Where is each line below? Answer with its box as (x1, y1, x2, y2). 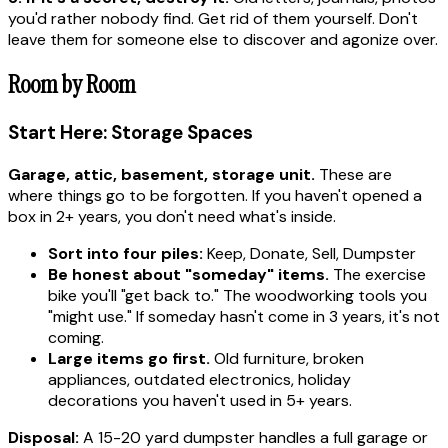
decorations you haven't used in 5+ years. (48, 390, 352, 412)
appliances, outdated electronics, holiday (48, 369, 351, 391)
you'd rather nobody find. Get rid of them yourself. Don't (8, 7, 418, 29)
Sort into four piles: (48, 243, 203, 265)
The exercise (329, 264, 426, 286)
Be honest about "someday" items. (48, 264, 329, 286)
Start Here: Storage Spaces (8, 120, 253, 146)
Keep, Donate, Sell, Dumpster (203, 243, 416, 265)
